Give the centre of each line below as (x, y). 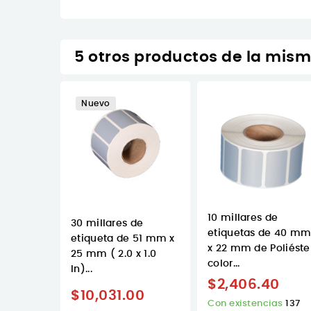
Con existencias (246, 304)
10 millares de (243, 218)
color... (224, 264)
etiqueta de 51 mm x (123, 239)
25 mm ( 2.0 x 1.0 (114, 254)
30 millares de (107, 224)
